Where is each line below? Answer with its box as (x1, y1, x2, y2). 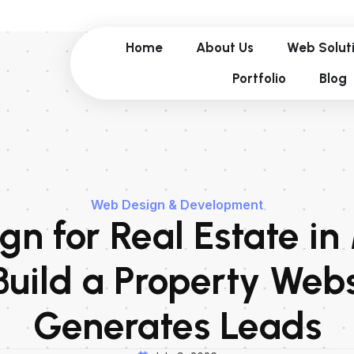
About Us (196, 40, 254, 55)
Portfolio (232, 70, 286, 86)
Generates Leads (32, 303, 322, 348)
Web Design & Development (91, 197, 263, 213)
